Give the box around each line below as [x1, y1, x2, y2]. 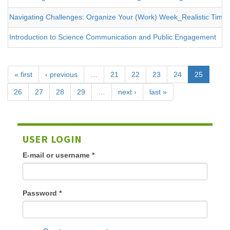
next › [118, 88, 137, 97]
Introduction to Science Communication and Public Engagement [9, 33, 216, 42]
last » [149, 88, 167, 97]
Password [23, 189, 59, 198]
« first [14, 70, 32, 79]
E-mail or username [23, 151, 92, 160]
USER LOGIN [23, 132, 82, 146]
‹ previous [45, 70, 78, 79]
